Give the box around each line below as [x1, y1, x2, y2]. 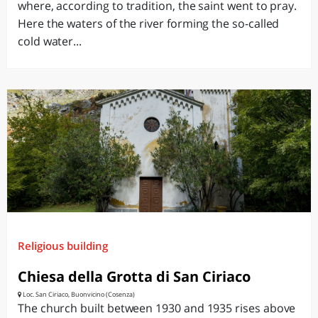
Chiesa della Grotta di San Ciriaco [18, 267, 251, 286]
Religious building [18, 238, 108, 253]
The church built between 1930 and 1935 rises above [18, 300, 296, 316]
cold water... [18, 33, 82, 49]
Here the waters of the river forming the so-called [18, 16, 280, 31]
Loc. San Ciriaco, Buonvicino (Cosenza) [21, 290, 135, 299]
